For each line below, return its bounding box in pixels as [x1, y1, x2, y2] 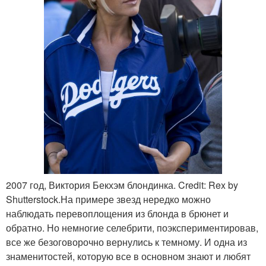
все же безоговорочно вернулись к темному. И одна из [6, 235, 247, 249]
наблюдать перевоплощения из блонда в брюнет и [6, 207, 229, 221]
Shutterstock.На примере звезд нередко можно [6, 192, 211, 207]
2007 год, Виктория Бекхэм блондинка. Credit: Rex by [6, 178, 238, 192]
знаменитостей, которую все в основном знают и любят [6, 249, 251, 264]
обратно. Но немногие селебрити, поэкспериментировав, [6, 221, 258, 235]
